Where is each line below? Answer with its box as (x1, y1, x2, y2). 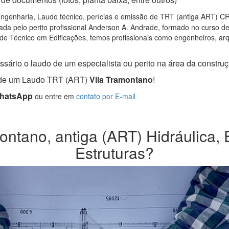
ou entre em (33, 91, 76, 102)
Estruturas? (75, 142, 154, 164)
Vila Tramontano (87, 74, 153, 86)
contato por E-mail (76, 91, 135, 102)
